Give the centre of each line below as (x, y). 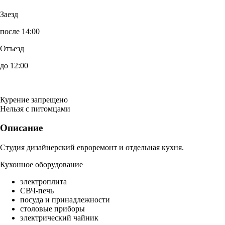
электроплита (43, 182)
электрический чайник (59, 218)
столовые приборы (52, 209)
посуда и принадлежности (65, 200)
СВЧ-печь (37, 191)
